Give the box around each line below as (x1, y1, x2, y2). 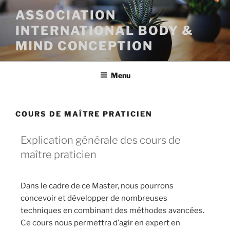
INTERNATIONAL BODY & (15, 23, 194, 38)
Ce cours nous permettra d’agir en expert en (21, 218, 180, 227)
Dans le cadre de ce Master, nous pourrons (21, 181, 174, 190)
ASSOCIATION (15, 8, 117, 23)
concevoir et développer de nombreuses (21, 194, 167, 203)
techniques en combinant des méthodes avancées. (21, 206, 204, 215)
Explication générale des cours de (21, 134, 181, 146)
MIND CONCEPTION (15, 39, 153, 53)
